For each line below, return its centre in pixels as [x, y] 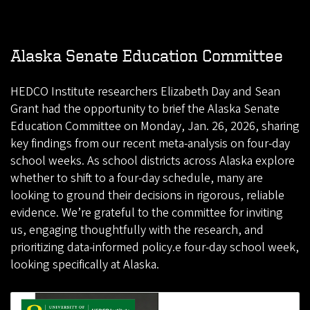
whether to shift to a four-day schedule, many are [137, 179]
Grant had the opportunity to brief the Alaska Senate [145, 109]
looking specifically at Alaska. [85, 265]
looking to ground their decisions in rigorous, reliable [147, 196]
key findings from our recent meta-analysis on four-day [150, 144]
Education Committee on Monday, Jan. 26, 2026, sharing [155, 127]
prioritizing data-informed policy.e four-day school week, [155, 248]
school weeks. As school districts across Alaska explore [153, 161]
